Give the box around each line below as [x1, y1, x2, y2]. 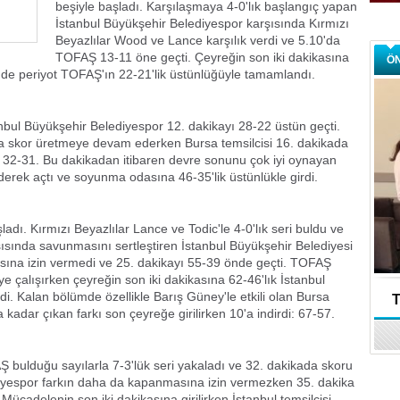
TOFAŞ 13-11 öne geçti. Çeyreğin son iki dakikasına [55, 50, 349, 64]
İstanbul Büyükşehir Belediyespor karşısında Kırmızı [55, 16, 349, 30]
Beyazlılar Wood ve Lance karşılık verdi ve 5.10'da [55, 33, 340, 47]
